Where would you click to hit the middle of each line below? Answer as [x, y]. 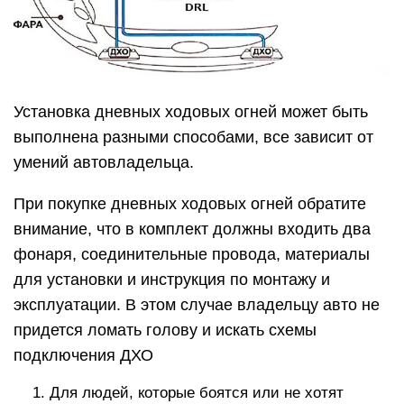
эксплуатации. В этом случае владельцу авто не [197, 304]
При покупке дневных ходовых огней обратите [190, 203]
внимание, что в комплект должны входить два [192, 229]
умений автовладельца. [104, 162]
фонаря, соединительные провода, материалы [192, 254]
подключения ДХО [83, 355]
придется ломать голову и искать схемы [165, 330]
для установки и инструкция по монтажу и [172, 279]
